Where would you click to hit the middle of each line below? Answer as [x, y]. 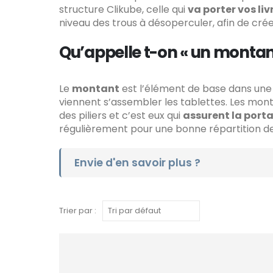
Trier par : [78, 211]
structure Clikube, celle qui [123, 9]
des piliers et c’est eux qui [121, 115]
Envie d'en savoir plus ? [137, 163]
